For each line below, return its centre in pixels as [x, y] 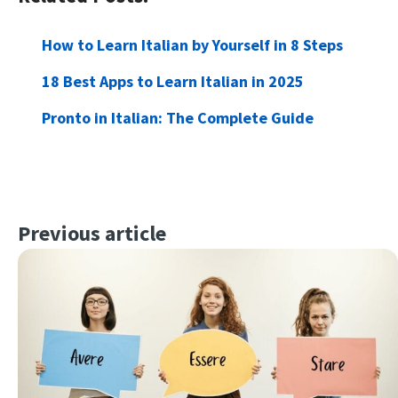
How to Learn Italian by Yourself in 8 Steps [192, 44]
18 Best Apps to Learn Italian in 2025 [173, 81]
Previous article [92, 233]
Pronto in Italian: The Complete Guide [178, 117]
